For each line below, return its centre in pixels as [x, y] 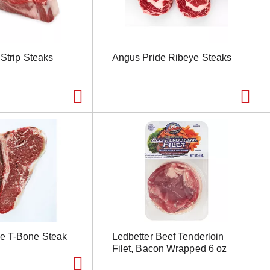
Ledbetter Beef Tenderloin [168, 236]
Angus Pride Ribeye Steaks [172, 57]
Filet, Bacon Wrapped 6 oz [169, 248]
